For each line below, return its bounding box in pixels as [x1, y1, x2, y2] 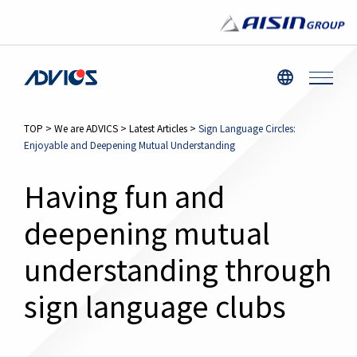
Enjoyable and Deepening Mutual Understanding [24, 138, 235, 151]
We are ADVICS [54, 121, 118, 135]
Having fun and [24, 175, 225, 216]
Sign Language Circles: [198, 121, 296, 135]
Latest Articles [129, 121, 187, 135]
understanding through [24, 248, 331, 289]
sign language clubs [24, 284, 286, 326]
